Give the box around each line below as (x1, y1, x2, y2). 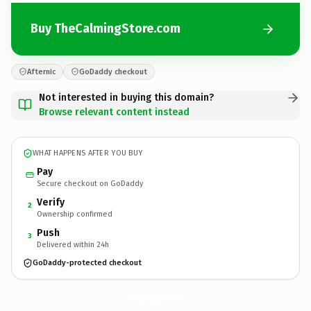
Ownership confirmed (37, 209, 112, 219)
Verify (37, 196, 65, 208)
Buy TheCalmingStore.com (31, 21, 180, 36)
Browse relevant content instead (39, 106, 190, 118)
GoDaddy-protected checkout (33, 258, 142, 267)
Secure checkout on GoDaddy (37, 178, 143, 188)
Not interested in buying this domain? (39, 91, 214, 103)
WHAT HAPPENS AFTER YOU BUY (33, 149, 143, 158)
